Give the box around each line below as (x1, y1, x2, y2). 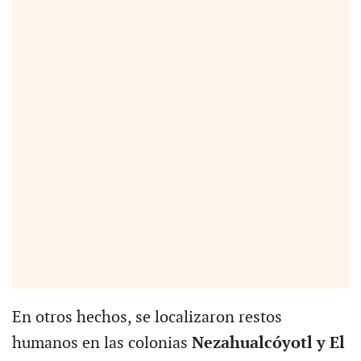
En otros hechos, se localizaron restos (11, 307, 282, 327)
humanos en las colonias (11, 333, 188, 353)
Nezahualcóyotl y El (187, 333, 345, 353)
